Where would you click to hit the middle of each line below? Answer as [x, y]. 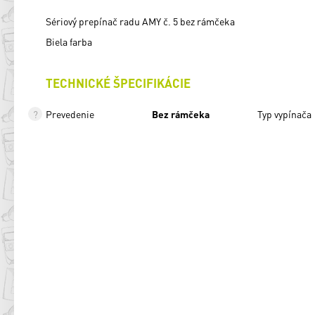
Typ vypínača [284, 114]
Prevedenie [70, 114]
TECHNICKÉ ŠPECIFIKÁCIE [118, 83]
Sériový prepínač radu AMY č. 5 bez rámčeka [140, 21]
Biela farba [69, 41]
